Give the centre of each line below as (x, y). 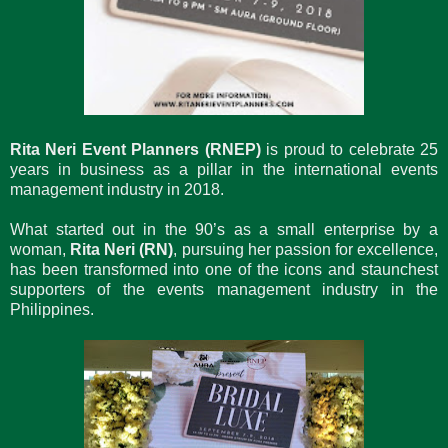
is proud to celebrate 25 (349, 149)
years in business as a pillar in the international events (224, 169)
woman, (40, 249)
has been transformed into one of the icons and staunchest (224, 269)
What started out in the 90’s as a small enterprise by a (224, 229)
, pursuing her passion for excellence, (305, 249)
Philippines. (52, 309)
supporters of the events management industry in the (224, 289)
